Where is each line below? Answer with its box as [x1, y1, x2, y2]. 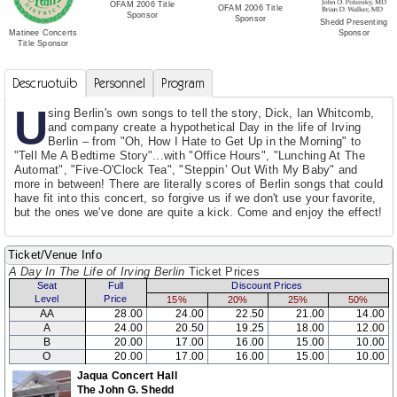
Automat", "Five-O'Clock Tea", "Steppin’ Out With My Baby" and [13, 162, 358, 176]
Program [161, 75, 206, 90]
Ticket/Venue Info [7, 247, 103, 261]
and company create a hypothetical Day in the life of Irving [47, 120, 362, 134]
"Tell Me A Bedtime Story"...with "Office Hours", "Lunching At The [13, 148, 365, 162]
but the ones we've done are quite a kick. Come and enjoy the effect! [13, 205, 383, 219]
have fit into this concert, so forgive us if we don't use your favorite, [13, 191, 377, 205]
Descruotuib [12, 75, 78, 90]
